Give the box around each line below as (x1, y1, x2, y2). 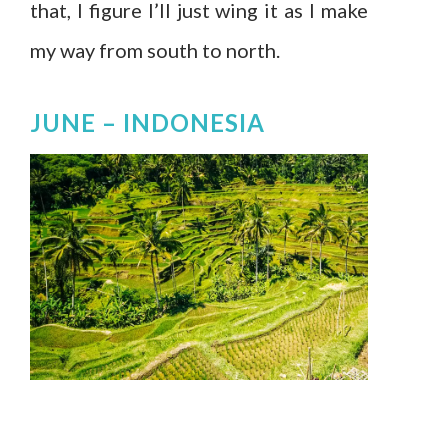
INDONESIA (123, 107, 265, 137)
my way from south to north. (30, 37, 280, 62)
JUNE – (30, 107, 123, 137)
